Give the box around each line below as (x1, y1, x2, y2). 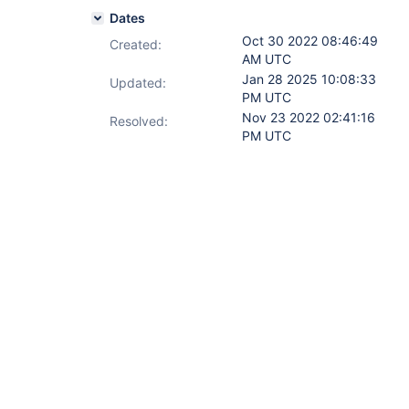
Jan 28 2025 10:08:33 (242, 71, 376, 87)
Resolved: (110, 113, 168, 129)
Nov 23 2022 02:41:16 (242, 110, 375, 125)
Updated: (110, 75, 166, 90)
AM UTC (242, 51, 291, 67)
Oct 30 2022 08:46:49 (242, 33, 378, 48)
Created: (110, 37, 162, 52)
